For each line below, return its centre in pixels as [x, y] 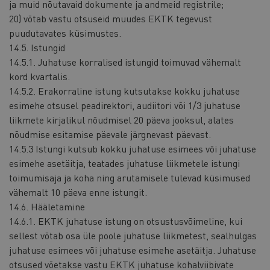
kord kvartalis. [39, 76]
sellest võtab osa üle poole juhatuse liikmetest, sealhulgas [133, 235]
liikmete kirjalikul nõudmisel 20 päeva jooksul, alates [121, 119]
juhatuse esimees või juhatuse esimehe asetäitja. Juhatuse [133, 250]
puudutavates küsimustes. [65, 33]
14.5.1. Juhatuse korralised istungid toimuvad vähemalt [125, 61]
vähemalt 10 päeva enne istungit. [78, 192]
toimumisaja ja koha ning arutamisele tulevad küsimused [130, 177]
